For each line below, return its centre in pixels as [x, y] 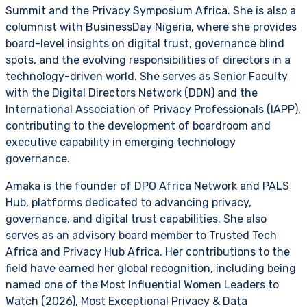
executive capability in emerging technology [121, 143]
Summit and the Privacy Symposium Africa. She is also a [151, 11]
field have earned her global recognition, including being [151, 269]
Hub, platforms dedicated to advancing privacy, [128, 203]
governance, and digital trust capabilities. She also [136, 219]
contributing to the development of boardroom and [138, 126]
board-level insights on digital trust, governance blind [145, 44]
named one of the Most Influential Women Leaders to [142, 285]
